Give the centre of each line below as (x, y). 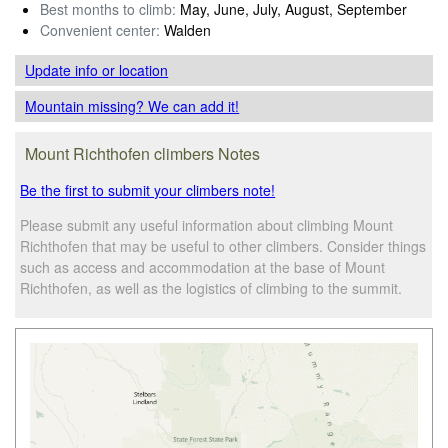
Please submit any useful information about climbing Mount (207, 224)
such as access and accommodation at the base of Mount (203, 266)
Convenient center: (100, 29)
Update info (64, 69)
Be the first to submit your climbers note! (148, 189)
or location (135, 69)
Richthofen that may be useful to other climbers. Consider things (223, 245)
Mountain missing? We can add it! (132, 105)
